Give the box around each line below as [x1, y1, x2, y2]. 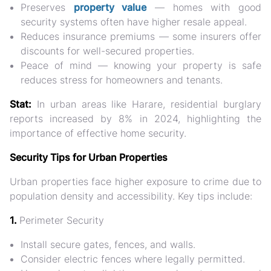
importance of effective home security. [10, 127, 186, 139]
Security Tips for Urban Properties [10, 151, 168, 163]
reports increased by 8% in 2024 [10, 113, 178, 125]
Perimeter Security [19, 214, 104, 226]
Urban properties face [10, 175, 115, 188]
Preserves [21, 1, 74, 13]
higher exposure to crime [114, 175, 229, 188]
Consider [21, 253, 64, 265]
